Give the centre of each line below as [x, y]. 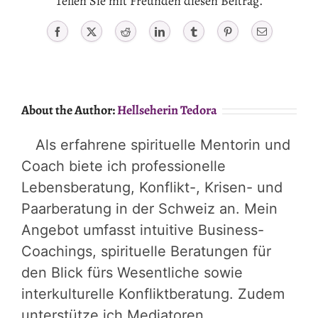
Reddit [143, 32]
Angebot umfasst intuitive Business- [143, 230]
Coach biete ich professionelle [124, 166]
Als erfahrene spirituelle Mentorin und [163, 145]
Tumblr [213, 32]
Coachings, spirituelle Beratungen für [146, 252]
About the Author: [69, 110]
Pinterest [250, 32]
